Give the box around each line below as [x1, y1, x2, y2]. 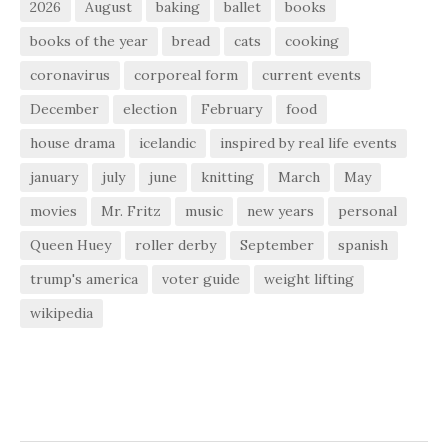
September [240, 235, 314, 254]
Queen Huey [30, 235, 111, 254]
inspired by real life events [220, 133, 397, 152]
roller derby [135, 235, 216, 254]
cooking [285, 31, 339, 50]
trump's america [30, 269, 138, 288]
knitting [201, 167, 254, 186]
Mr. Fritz [101, 201, 161, 220]
